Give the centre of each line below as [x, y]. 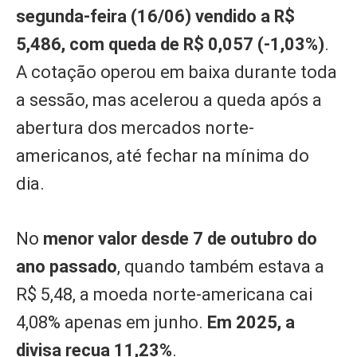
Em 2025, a [251, 322]
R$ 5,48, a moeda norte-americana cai [164, 294]
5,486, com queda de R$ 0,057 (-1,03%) [170, 44]
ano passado [67, 266]
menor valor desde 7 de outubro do [180, 238]
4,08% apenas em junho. [112, 322]
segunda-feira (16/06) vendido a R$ [155, 16]
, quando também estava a [221, 266]
